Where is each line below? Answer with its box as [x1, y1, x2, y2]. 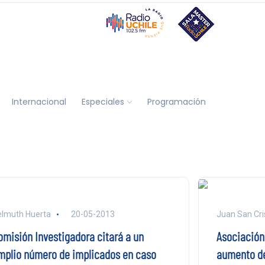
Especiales [81, 95, 124, 108]
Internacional [11, 95, 66, 108]
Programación [147, 95, 206, 108]
